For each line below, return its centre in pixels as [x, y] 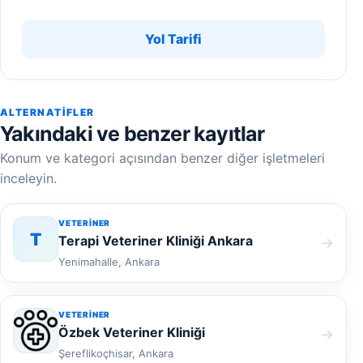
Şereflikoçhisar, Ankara [116, 353]
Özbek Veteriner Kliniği [132, 332]
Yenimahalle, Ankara [109, 262]
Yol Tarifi [173, 39]
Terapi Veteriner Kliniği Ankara [156, 241]
